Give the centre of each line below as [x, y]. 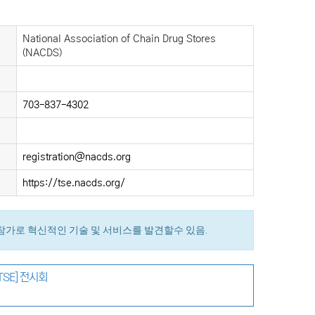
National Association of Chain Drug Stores [119, 39]
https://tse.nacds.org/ [74, 183]
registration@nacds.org [77, 157]
